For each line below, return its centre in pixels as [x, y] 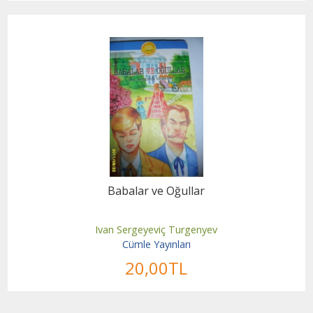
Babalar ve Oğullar [156, 190]
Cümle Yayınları [156, 245]
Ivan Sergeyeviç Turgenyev [156, 229]
